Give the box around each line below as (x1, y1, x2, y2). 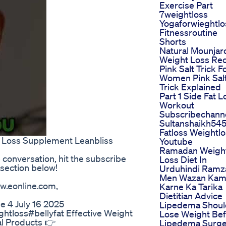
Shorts (159, 36, 186, 47)
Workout (159, 99, 194, 111)
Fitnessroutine (159, 27, 217, 38)
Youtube (159, 136, 193, 147)
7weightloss (159, 9, 208, 20)
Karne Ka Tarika (159, 181, 222, 193)
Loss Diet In (159, 154, 207, 165)
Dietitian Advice (159, 190, 222, 202)
